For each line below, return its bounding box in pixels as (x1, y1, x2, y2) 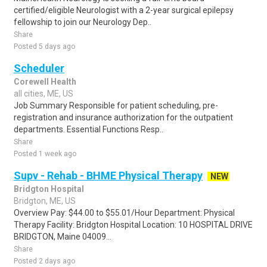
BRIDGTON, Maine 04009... (14, 232, 111, 241)
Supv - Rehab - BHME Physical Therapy (14, 169, 203, 182)
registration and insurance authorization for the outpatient (14, 113, 233, 122)
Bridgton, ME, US (14, 196, 76, 206)
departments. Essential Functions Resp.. (14, 125, 163, 134)
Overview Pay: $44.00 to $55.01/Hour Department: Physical (14, 208, 235, 218)
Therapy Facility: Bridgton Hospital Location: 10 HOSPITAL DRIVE (14, 220, 253, 229)
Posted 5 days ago (14, 42, 75, 51)
